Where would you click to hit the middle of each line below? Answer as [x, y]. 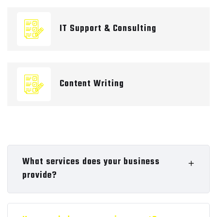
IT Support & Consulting [108, 29]
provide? [39, 175]
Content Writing [92, 84]
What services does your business [91, 162]
